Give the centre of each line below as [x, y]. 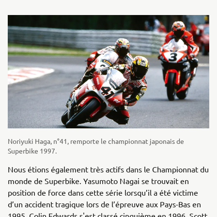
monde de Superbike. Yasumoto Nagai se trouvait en [98, 180]
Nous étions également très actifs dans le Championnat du [108, 169]
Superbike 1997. [32, 150]
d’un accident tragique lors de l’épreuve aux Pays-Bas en [104, 204]
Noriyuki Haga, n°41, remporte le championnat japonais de [96, 141]
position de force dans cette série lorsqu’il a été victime [103, 192]
